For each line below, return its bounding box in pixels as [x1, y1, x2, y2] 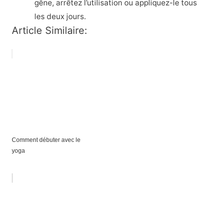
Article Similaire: [11, 24, 87, 36]
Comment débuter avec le [11, 136, 81, 143]
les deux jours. [34, 11, 86, 21]
